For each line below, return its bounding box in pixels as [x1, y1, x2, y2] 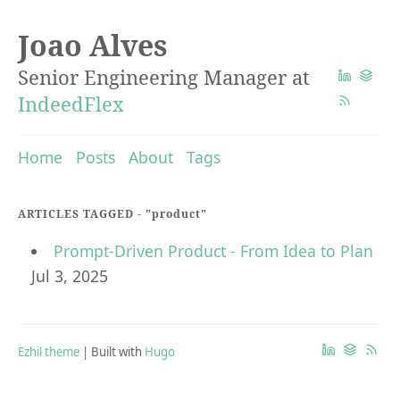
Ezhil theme [18, 344, 79, 361]
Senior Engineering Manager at [18, 63, 310, 90]
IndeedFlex [18, 90, 124, 117]
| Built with [79, 344, 145, 361]
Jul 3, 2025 [31, 265, 108, 287]
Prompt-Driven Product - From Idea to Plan [53, 240, 373, 262]
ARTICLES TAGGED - [18, 206, 146, 222]
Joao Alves [18, 26, 168, 64]
